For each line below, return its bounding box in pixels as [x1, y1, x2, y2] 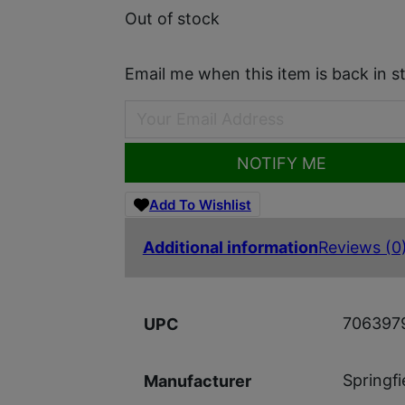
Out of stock [124, 8, 220, 28]
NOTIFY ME [236, 153, 326, 173]
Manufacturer [143, 371, 251, 391]
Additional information [142, 237, 318, 257]
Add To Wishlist [148, 195, 251, 213]
